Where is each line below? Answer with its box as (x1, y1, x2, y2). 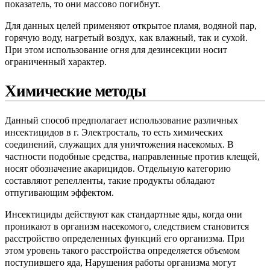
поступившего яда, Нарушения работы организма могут (5, 257, 236, 268)
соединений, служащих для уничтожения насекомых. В (5, 139, 234, 150)
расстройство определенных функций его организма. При (5, 233, 245, 244)
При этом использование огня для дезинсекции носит (5, 45, 227, 55)
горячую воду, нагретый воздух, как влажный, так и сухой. (5, 33, 248, 43)
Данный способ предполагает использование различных (5, 115, 238, 126)
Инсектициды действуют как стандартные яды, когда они (5, 209, 242, 220)
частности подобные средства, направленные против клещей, (5, 151, 260, 162)
